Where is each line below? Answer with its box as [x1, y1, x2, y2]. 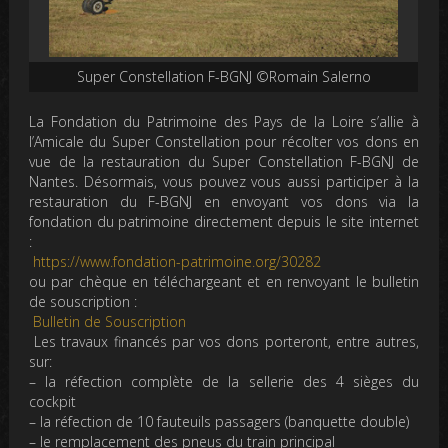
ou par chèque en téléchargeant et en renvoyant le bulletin [29, 271, 419, 291]
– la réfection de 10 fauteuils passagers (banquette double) [29, 411, 414, 431]
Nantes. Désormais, [29, 171, 163, 191]
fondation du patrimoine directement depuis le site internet [29, 211, 419, 231]
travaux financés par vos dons [56, 331, 260, 351]
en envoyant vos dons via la [192, 191, 419, 211]
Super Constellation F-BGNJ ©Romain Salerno [76, 66, 371, 86]
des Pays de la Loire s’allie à [217, 111, 419, 131]
